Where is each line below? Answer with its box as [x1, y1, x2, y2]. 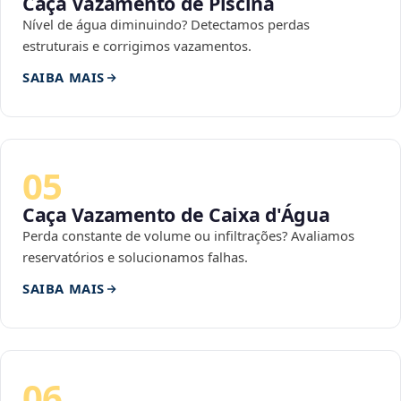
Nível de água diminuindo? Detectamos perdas [22, 15, 310, 34]
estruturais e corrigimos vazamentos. [22, 37, 252, 55]
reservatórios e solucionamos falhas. [22, 248, 248, 267]
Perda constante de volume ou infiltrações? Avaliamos [22, 226, 354, 245]
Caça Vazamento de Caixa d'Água [22, 201, 330, 228]
